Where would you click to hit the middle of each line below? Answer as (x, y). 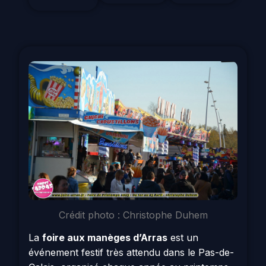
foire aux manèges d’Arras (105, 238)
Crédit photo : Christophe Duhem (133, 215)
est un (183, 238)
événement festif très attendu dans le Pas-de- (131, 253)
